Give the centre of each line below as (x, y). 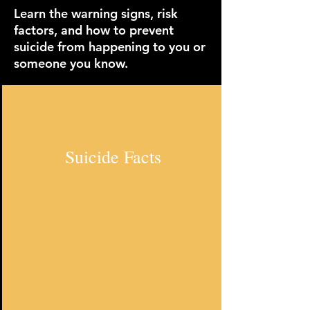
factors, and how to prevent (94, 30)
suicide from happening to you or (110, 47)
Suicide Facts (113, 156)
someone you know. (71, 63)
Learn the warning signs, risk (96, 13)
